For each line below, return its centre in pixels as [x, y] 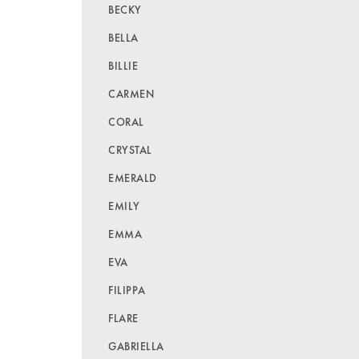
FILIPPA [127, 290]
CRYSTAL [130, 149]
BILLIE [123, 65]
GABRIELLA [136, 346]
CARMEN [131, 93]
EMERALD [133, 177]
